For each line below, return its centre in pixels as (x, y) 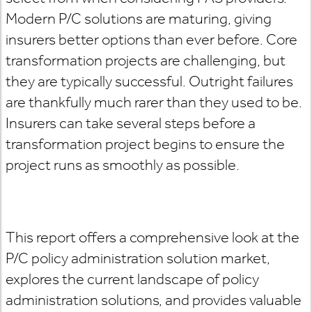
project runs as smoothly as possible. (123, 165)
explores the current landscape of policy (132, 279)
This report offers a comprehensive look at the (153, 237)
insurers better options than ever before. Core (151, 39)
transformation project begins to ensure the (145, 144)
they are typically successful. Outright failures (149, 81)
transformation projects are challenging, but (146, 60)
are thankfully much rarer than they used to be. (154, 102)
